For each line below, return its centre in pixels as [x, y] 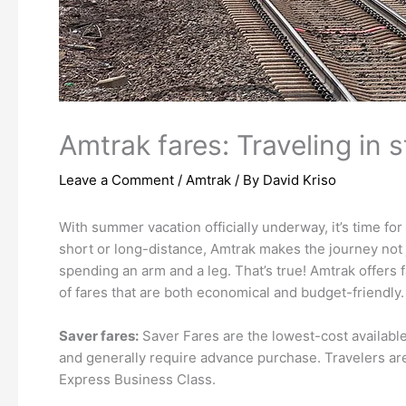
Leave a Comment [116, 180]
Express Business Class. [137, 380]
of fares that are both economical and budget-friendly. [232, 293]
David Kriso [300, 180]
